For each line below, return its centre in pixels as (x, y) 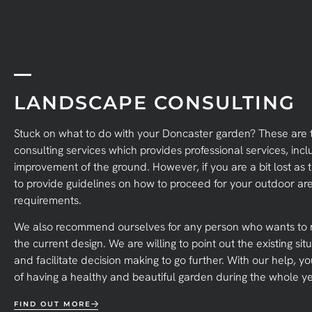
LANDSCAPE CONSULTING (155, 102)
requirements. (48, 200)
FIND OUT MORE (53, 304)
